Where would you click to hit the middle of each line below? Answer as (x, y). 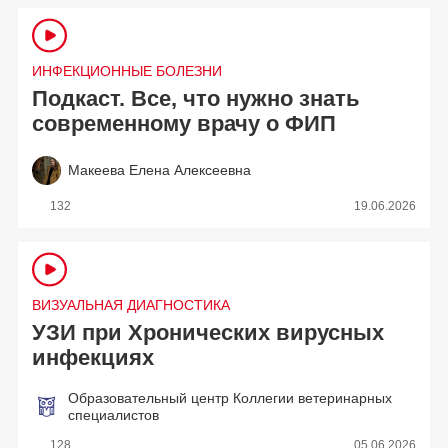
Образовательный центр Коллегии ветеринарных (230, 398)
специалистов (114, 415)
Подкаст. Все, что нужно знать (196, 99)
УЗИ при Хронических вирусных (208, 333)
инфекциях (93, 358)
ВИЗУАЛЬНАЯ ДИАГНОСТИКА (131, 304)
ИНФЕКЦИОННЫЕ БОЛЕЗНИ (127, 71)
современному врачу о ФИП (184, 124)
